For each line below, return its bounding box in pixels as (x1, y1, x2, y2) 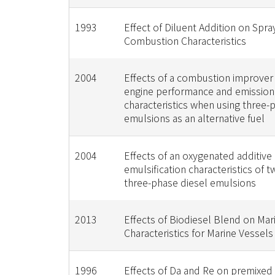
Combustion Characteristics (123, 33, 246, 48)
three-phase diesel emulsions (123, 175, 256, 190)
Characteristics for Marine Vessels (123, 225, 273, 240)
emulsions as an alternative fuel (123, 110, 265, 125)
